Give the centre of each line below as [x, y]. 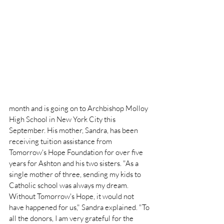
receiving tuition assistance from [61, 141]
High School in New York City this [63, 119]
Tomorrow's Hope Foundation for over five [77, 152]
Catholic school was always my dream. [69, 185]
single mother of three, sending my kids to [76, 174]
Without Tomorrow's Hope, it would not [72, 196]
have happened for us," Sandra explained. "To [80, 207]
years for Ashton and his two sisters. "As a [74, 163]
